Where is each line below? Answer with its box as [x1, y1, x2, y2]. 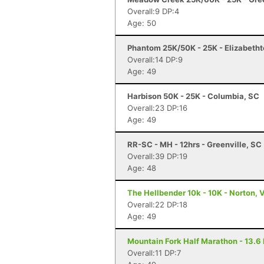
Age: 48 [127, 163, 156, 173]
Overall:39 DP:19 [127, 151, 187, 161]
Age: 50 [127, 18, 156, 28]
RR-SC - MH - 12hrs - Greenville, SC [127, 140, 262, 149]
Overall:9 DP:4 [127, 6, 179, 16]
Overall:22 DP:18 [127, 200, 187, 209]
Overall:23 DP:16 [127, 103, 187, 113]
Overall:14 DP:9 [127, 55, 183, 64]
